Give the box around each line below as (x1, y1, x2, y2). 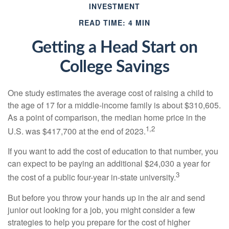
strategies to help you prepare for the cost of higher (8, 216, 190, 228)
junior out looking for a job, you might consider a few (8, 203, 195, 216)
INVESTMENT (89, 1, 140, 11)
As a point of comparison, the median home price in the (8, 111, 206, 123)
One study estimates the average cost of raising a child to (8, 87, 213, 99)
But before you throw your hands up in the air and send (8, 191, 205, 203)
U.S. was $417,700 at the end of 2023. (8, 125, 146, 138)
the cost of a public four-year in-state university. (8, 171, 176, 184)
